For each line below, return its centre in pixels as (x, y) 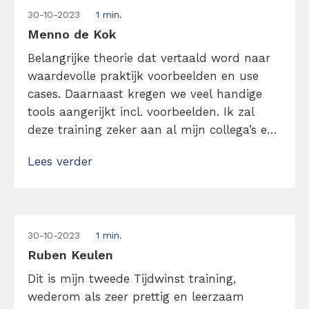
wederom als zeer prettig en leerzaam (136, 297)
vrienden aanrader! (81, 148)
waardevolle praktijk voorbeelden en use (143, 76)
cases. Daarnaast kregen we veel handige (145, 94)
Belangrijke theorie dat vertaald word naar (149, 58)
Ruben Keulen (70, 255)
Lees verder (60, 161)
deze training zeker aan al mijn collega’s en (151, 130)
